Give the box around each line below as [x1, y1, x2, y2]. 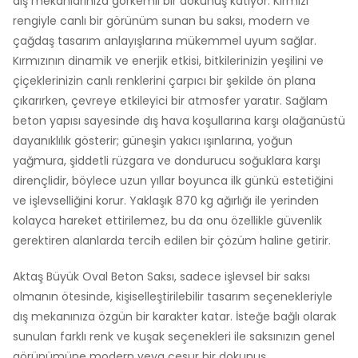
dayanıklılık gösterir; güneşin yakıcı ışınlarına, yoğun [13, 132, 292, 149]
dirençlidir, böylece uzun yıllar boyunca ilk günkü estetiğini [13, 172, 333, 189]
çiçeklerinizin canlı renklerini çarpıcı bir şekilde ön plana [13, 72, 316, 89]
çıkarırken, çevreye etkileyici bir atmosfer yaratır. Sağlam [13, 92, 328, 109]
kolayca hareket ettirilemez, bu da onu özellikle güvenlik [13, 212, 322, 229]
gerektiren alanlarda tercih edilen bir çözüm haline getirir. [13, 232, 331, 249]
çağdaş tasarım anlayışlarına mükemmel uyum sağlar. [13, 32, 316, 49]
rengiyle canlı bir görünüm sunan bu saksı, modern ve [13, 12, 310, 29]
